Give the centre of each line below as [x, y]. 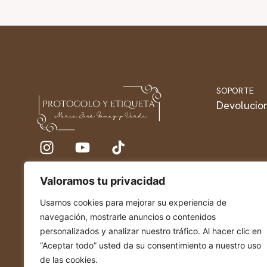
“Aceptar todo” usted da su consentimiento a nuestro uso [150, 245]
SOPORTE [235, 90]
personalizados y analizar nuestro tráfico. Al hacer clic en [151, 231]
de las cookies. [69, 260]
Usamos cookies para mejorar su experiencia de [133, 202]
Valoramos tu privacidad [103, 181]
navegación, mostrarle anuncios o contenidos [128, 217]
